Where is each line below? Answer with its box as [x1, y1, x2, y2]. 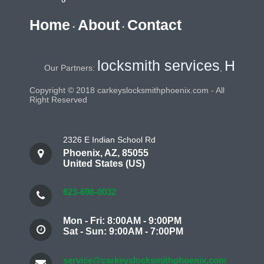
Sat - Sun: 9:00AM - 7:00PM [63, 226, 183, 236]
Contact [127, 16, 181, 33]
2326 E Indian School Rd [63, 135, 156, 144]
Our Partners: [20, 63, 74, 72]
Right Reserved [29, 95, 92, 104]
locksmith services [73, 57, 196, 74]
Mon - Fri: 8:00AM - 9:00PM [63, 215, 181, 226]
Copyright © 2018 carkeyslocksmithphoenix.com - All [29, 85, 225, 95]
